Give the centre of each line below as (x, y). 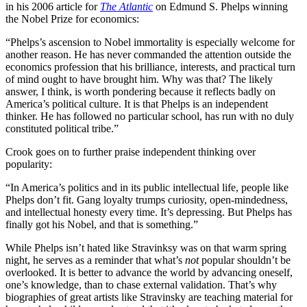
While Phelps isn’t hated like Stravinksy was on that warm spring (146, 247)
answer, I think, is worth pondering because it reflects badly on (140, 91)
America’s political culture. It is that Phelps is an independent (137, 103)
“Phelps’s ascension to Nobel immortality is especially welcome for (150, 42)
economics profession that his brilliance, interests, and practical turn (150, 66)
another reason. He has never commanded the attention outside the (148, 54)
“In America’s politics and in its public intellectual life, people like (147, 187)
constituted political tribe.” (62, 128)
